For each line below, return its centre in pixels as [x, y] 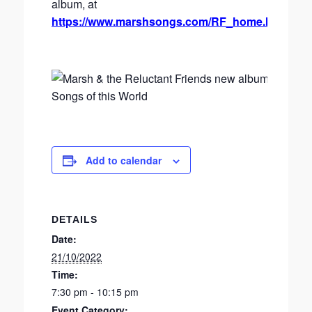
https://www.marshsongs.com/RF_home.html [170, 21]
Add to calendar [124, 160]
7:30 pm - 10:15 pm [95, 292]
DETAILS [75, 219]
